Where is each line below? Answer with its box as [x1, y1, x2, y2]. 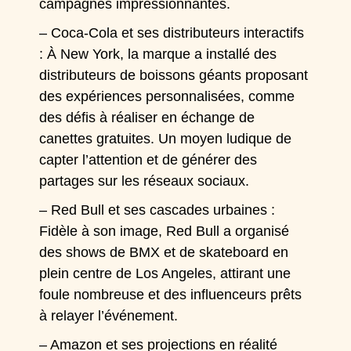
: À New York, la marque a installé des [39, 46, 277, 62]
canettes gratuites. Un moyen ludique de [39, 131, 292, 147]
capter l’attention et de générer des [39, 152, 258, 168]
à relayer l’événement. [39, 308, 183, 324]
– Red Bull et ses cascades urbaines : [39, 202, 276, 218]
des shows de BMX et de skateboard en [39, 244, 289, 260]
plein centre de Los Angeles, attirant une [39, 266, 291, 281]
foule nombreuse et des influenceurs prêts [39, 287, 302, 302]
